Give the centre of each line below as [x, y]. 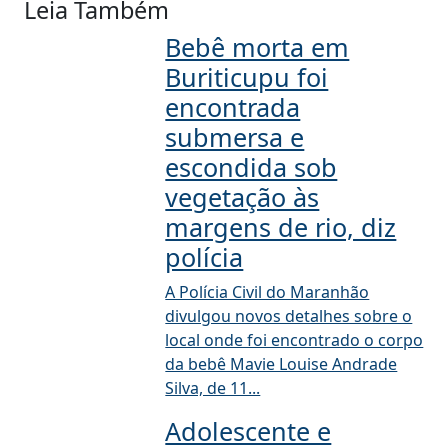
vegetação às [242, 197]
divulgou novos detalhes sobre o [289, 316]
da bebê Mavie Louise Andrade [281, 364]
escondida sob [251, 167]
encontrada [233, 107]
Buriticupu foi [247, 77]
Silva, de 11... [213, 388]
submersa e [235, 137]
